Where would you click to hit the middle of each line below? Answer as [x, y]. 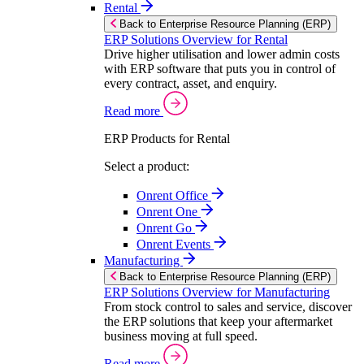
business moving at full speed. [181, 336]
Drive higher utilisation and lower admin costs [222, 54]
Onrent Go [166, 228]
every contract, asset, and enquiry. [191, 83]
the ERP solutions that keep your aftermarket [218, 321]
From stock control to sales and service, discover [228, 307]
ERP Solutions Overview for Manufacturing [217, 292]
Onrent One [169, 212]
